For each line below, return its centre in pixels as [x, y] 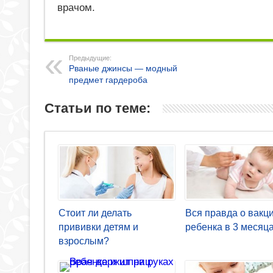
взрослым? [84, 241]
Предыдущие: [90, 58]
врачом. [76, 7]
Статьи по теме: [97, 108]
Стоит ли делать [95, 213]
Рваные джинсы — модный [123, 68]
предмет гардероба [108, 80]
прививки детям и [98, 227]
